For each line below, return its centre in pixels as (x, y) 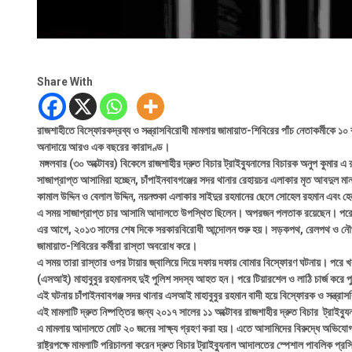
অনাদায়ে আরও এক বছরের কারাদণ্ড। (103, 147)
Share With (65, 82)
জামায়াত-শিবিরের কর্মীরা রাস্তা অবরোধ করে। (117, 246)
